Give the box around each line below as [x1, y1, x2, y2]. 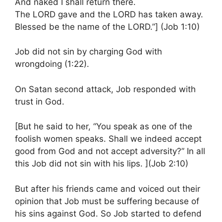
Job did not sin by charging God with [15, 47, 162, 56]
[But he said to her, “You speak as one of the [15, 121, 192, 131]
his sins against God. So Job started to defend [15, 208, 202, 219]
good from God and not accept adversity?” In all [15, 146, 205, 156]
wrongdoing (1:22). [15, 59, 89, 69]
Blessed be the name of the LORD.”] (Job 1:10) [15, 21, 200, 32]
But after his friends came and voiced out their [15, 183, 200, 194]
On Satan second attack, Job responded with [15, 84, 196, 94]
